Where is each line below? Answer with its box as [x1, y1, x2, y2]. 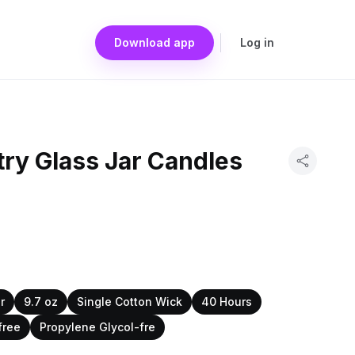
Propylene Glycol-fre [40, 320, 155, 334]
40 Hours [201, 295, 252, 308]
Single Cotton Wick [77, 295, 182, 308]
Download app [114, 36, 195, 49]
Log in [240, 36, 274, 49]
